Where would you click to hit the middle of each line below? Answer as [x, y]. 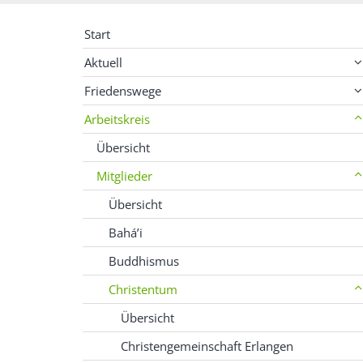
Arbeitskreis [117, 119]
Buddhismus [144, 261]
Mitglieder [124, 175]
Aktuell [103, 62]
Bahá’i [126, 232]
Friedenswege [123, 90]
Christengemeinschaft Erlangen [207, 346]
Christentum [143, 289]
